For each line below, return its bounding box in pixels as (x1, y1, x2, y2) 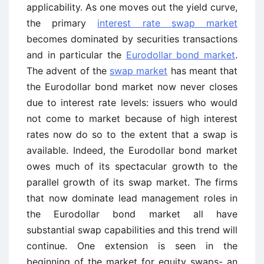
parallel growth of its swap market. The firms (27, 176, 237, 188)
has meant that (167, 65, 237, 77)
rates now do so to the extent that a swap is (27, 128, 237, 140)
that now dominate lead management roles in (27, 192, 237, 204)
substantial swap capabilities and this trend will (27, 224, 237, 236)
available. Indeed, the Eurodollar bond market (27, 144, 237, 156)
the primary (27, 17, 98, 29)
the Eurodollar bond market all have (27, 208, 237, 220)
